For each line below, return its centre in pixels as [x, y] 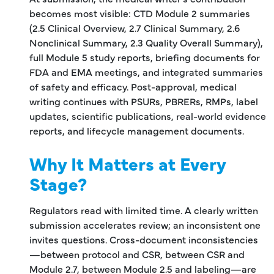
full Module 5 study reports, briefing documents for [145, 57]
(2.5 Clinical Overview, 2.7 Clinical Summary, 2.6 [135, 27]
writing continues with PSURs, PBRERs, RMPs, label [144, 101]
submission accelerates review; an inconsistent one [145, 224]
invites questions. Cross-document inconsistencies [144, 239]
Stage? [58, 183]
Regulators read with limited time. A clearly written [144, 209]
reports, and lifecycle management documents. [137, 130]
